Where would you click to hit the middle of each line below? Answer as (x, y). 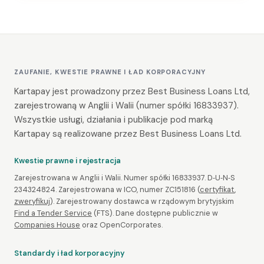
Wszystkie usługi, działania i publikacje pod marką (113, 119)
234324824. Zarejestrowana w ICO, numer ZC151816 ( (107, 190)
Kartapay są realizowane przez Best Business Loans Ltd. (128, 133)
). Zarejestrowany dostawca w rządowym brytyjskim (142, 202)
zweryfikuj (32, 202)
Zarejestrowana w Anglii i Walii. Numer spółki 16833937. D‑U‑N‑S (125, 178)
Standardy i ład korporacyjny (70, 253)
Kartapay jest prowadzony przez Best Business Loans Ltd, (132, 91)
